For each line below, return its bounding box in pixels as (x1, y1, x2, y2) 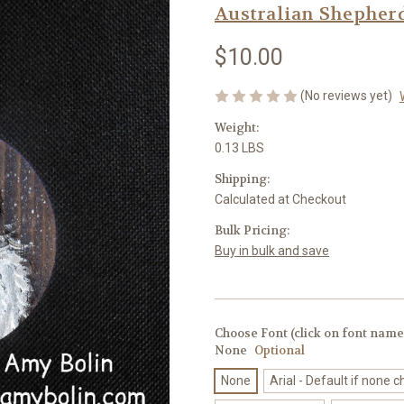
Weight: (215, 119, 259, 135)
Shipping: (215, 170, 270, 187)
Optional (253, 342, 305, 358)
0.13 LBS (215, 140, 264, 155)
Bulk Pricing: (215, 222, 289, 238)
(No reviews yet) (300, 87, 392, 103)
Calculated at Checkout (215, 191, 346, 207)
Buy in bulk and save (215, 243, 329, 258)
